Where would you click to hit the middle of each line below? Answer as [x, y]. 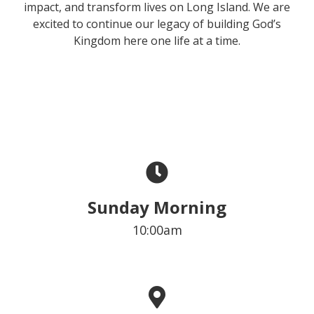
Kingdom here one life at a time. [157, 41]
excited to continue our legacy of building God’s [157, 24]
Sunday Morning [157, 207]
